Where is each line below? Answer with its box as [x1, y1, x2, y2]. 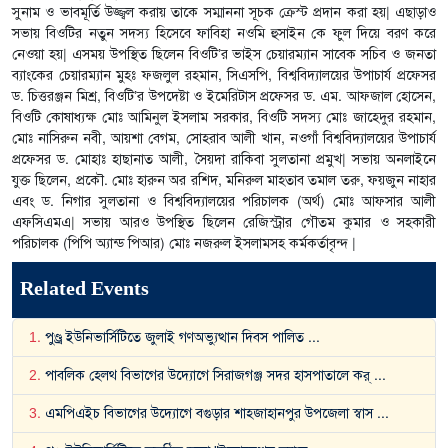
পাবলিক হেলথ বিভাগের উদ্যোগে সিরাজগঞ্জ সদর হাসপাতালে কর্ [45, 367, 370, 385]
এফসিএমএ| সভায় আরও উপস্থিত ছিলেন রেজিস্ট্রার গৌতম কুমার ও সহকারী [12, 214, 436, 232]
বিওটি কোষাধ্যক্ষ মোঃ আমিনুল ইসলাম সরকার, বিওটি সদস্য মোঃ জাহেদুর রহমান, [12, 109, 436, 127]
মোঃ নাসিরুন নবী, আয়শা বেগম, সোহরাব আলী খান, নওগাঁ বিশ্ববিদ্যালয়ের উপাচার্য [12, 130, 436, 148]
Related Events [20, 277, 149, 300]
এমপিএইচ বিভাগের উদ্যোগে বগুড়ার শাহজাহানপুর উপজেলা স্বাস [45, 405, 373, 423]
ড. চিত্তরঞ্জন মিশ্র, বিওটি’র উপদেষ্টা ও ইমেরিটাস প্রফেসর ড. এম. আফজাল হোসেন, [12, 88, 436, 106]
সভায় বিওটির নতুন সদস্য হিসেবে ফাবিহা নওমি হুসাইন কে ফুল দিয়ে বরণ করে [12, 25, 436, 43]
